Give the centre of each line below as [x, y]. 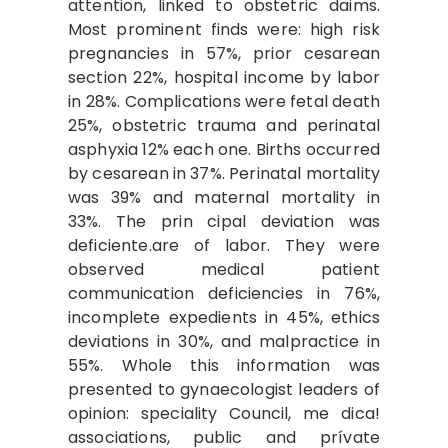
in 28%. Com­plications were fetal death [224, 102]
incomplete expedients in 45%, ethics [224, 318]
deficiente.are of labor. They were [224, 246]
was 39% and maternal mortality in [224, 198]
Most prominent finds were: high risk [224, 30]
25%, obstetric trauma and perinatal [224, 126]
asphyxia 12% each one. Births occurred [224, 150]
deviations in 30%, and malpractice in [224, 342]
